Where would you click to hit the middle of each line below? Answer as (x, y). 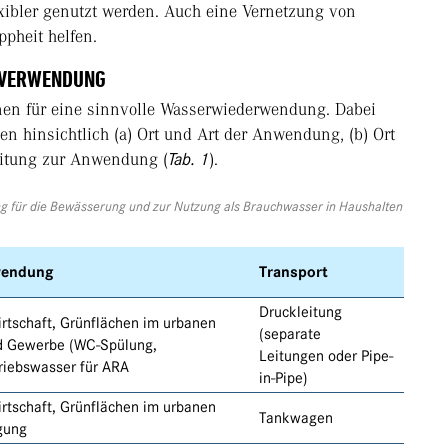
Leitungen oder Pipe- (326, 356)
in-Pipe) (283, 378)
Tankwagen (296, 418)
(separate (290, 334)
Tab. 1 (188, 159)
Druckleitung (300, 312)
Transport (293, 272)
